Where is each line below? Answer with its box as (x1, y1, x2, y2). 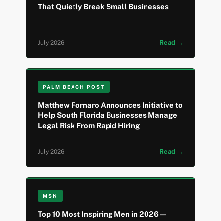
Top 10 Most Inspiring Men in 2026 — (38, 210, 167, 219)
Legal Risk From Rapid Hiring (38, 121, 140, 130)
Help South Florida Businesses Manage (38, 111, 178, 120)
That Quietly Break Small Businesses (38, 2, 169, 11)
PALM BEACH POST (43, 84, 105, 90)
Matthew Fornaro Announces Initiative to (38, 101, 183, 110)
